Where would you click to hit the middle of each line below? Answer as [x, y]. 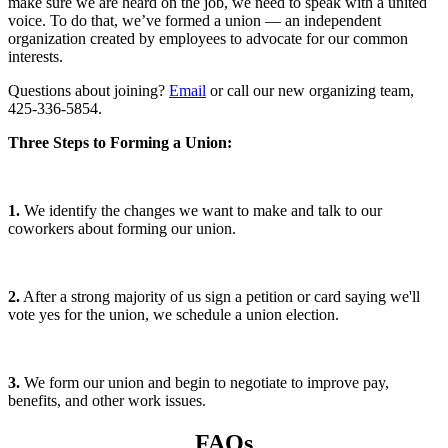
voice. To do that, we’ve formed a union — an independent [194, 21]
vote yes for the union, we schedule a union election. [177, 315]
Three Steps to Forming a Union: [120, 143]
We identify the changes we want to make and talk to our [201, 211]
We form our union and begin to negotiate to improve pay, [204, 383]
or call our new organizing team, [310, 91]
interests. [35, 57]
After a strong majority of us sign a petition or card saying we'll [220, 297]
